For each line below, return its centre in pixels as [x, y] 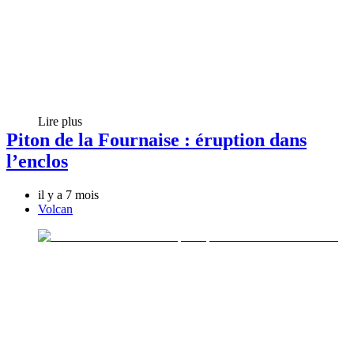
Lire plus [60, 121]
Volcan [55, 209]
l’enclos [37, 162]
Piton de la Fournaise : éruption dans [156, 140]
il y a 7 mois [68, 195]
